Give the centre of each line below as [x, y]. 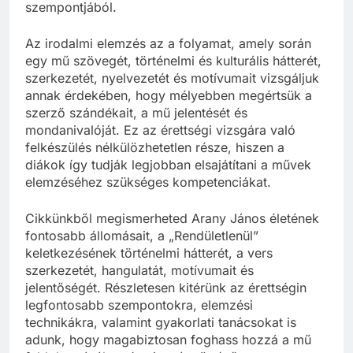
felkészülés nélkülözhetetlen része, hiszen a [155, 148]
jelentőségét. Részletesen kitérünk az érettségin [166, 288]
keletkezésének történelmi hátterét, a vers [149, 253]
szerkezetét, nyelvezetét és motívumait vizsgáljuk [172, 78]
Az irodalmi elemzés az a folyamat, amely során [168, 44]
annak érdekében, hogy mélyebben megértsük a [169, 96]
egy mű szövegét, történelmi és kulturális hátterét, [173, 61]
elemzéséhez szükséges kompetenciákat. [148, 182]
